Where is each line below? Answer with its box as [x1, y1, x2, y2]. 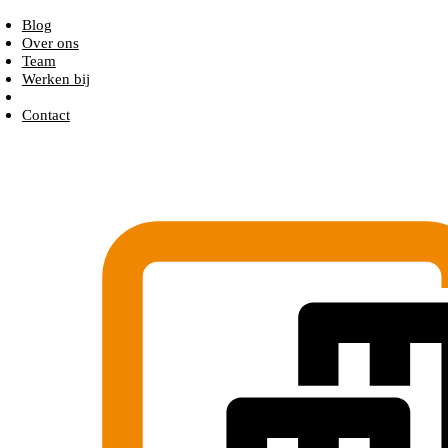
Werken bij [21, 71, 90, 87]
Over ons [21, 35, 79, 51]
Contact [21, 107, 70, 123]
